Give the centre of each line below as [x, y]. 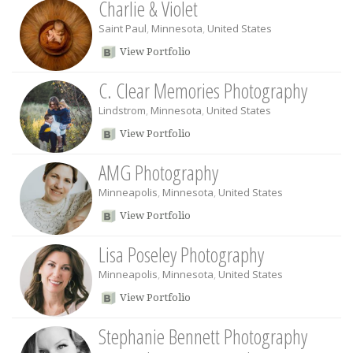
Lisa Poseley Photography [181, 255]
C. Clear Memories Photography [203, 91]
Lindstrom [122, 110]
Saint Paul [123, 28]
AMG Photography [158, 173]
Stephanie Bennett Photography [203, 336]
